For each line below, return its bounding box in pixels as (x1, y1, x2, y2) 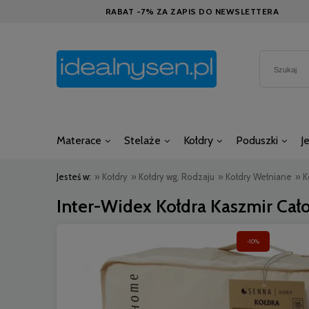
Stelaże (123, 134, 161, 147)
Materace (57, 134, 101, 147)
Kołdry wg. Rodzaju (139, 171, 215, 182)
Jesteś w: (57, 171, 91, 182)
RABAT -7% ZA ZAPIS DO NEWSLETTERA (105, 6, 279, 17)
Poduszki (235, 134, 278, 147)
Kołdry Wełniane (226, 171, 292, 182)
